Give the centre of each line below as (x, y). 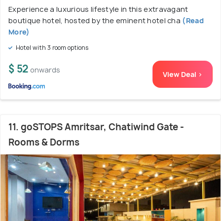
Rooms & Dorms (44, 143)
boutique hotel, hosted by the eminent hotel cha (95, 21)
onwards (45, 70)
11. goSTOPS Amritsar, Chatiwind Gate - (96, 127)
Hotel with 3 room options (52, 48)
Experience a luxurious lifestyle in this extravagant (98, 9)
